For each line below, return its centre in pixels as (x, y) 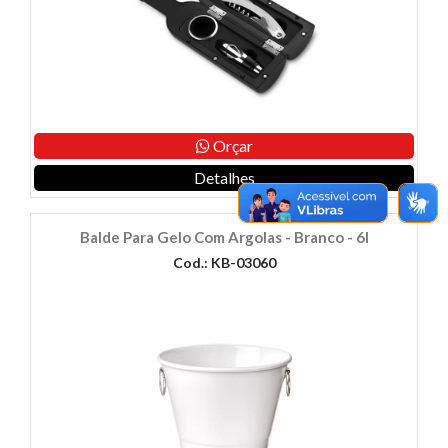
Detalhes (224, 178)
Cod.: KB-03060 (224, 263)
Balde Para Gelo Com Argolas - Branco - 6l (224, 237)
